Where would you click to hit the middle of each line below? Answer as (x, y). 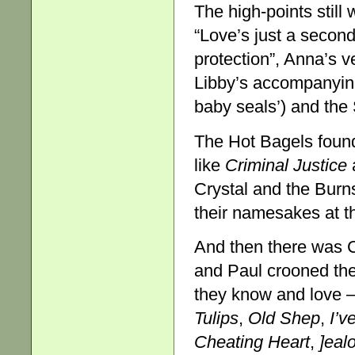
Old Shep (284, 318)
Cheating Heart (252, 342)
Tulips (216, 318)
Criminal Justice (286, 165)
